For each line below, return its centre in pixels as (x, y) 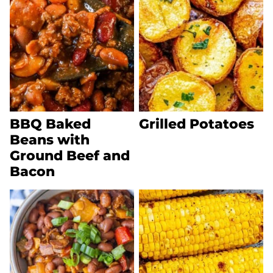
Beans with (50, 140)
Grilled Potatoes (197, 124)
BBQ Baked (50, 124)
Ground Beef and (70, 156)
